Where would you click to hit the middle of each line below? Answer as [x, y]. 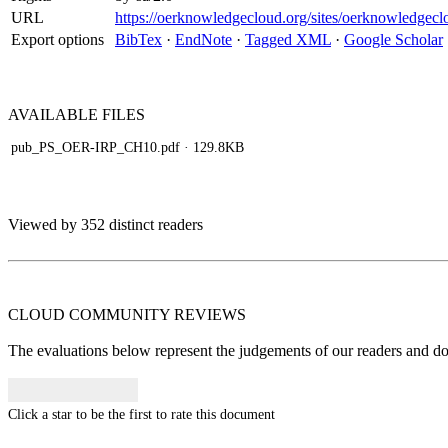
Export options [57, 39]
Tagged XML [288, 39]
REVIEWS [210, 314]
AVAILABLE [55, 114]
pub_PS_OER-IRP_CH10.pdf [95, 147]
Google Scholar [393, 39]
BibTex [138, 39]
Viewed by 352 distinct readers [105, 224]
